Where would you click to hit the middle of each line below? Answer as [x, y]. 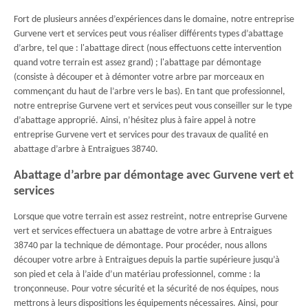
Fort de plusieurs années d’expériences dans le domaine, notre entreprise [154, 20]
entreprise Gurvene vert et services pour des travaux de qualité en [141, 135]
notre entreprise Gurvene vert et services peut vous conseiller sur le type [153, 106]
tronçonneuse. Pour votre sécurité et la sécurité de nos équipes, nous [146, 289]
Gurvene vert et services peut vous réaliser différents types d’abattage [148, 34]
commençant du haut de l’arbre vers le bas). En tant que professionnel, [150, 92]
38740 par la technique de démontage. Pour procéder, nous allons [140, 246]
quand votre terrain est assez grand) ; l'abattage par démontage [137, 63]
